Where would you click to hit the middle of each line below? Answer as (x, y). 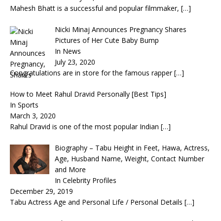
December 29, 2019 (41, 191)
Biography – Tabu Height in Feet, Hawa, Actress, (132, 147)
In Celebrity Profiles (85, 180)
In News (68, 51)
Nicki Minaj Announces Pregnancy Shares (120, 29)
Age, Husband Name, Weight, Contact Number (129, 158)
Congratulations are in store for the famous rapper (92, 73)
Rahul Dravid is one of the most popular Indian (85, 126)
